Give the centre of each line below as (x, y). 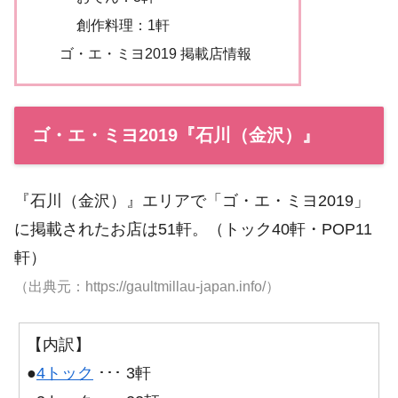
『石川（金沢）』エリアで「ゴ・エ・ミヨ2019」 (192, 200)
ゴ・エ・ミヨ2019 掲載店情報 (155, 54)
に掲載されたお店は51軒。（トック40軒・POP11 (193, 229)
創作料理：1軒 (123, 24)
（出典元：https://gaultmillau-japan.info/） (147, 286)
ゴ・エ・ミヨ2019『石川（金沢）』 (176, 135)
